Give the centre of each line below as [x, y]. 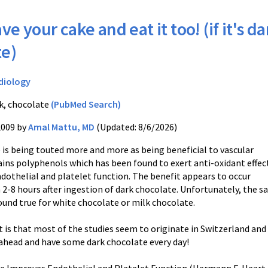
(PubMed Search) [86, 104]
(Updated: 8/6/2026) [136, 127]
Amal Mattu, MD [61, 127]
